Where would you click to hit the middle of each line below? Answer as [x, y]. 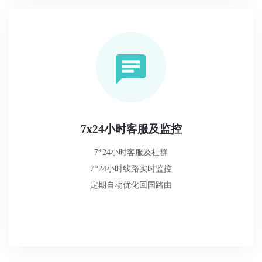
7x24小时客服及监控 [131, 129]
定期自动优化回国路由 [131, 185]
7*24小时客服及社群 [131, 152]
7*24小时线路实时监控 [131, 168]
